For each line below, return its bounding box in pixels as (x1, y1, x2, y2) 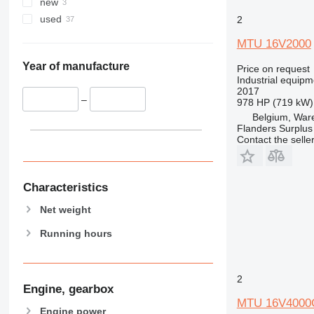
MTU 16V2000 (236, 36, 311, 50)
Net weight (39, 203, 91, 215)
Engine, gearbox (22, 282, 114, 296)
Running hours (39, 227, 112, 239)
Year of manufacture (22, 60, 130, 73)
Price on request (236, 62, 310, 74)
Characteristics (22, 180, 108, 194)
